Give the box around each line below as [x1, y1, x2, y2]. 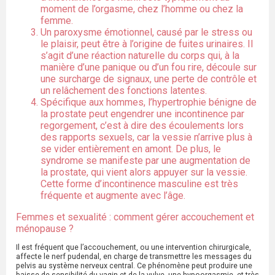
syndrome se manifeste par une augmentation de [41, 155, 250, 167]
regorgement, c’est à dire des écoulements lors [41, 120, 244, 132]
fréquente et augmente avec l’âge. [41, 190, 188, 202]
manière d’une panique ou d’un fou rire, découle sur [41, 61, 257, 74]
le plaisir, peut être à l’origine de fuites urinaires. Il [41, 38, 253, 50]
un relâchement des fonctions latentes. [41, 85, 209, 97]
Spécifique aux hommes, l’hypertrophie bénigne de [41, 96, 257, 109]
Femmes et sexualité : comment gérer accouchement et [16, 211, 254, 223]
